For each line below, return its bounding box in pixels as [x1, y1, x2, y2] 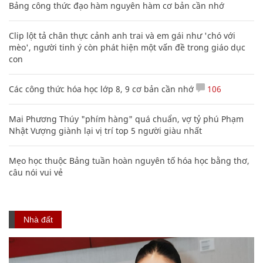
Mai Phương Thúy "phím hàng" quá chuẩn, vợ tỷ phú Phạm [9, 113, 244, 124]
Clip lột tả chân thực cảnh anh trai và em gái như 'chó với [9, 29, 235, 41]
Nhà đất [23, 214, 53, 224]
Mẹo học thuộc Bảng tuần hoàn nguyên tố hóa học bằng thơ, [9, 154, 249, 166]
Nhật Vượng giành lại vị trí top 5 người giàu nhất [9, 124, 202, 136]
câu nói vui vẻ [9, 166, 63, 178]
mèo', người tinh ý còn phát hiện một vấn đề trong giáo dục [9, 41, 245, 53]
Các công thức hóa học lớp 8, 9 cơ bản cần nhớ [9, 83, 194, 95]
